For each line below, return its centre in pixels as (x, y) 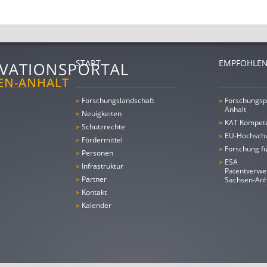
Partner (94, 179)
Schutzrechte (103, 127)
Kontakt (94, 192)
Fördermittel (102, 140)
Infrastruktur (103, 166)
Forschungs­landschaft (118, 100)
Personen (97, 153)
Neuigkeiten (102, 114)
